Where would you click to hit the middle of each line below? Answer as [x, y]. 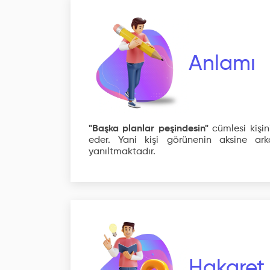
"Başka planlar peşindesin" [149, 129]
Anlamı [222, 64]
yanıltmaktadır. [122, 152]
